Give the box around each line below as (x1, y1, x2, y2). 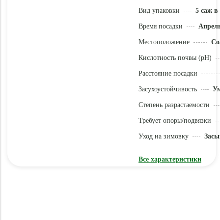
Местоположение (138, 38, 190, 46)
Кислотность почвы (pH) (138, 54, 212, 61)
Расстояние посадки (138, 70, 197, 77)
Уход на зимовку (138, 133, 189, 140)
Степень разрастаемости (138, 101, 210, 109)
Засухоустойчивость (138, 85, 197, 93)
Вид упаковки (138, 7, 180, 14)
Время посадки (138, 23, 183, 30)
